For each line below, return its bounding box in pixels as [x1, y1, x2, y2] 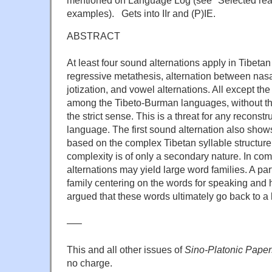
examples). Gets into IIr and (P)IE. [67, 7, 216, 19]
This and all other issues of [67, 243, 185, 255]
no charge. [67, 257, 112, 268]
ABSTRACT [67, 30, 120, 41]
